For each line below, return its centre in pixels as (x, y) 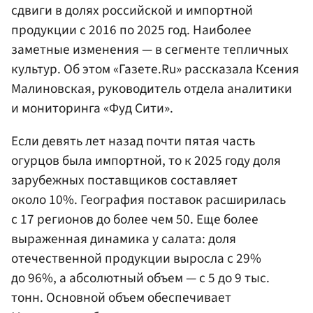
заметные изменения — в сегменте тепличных (150, 50)
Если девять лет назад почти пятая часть (133, 141)
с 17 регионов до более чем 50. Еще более (135, 220)
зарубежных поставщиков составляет (124, 181)
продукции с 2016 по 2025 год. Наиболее (131, 30)
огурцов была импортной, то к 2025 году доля (146, 161)
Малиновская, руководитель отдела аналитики (152, 89)
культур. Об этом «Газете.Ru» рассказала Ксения (155, 70)
